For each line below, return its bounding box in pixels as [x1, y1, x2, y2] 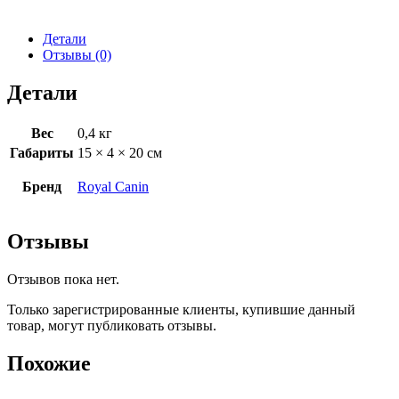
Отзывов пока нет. [7, 272, 119, 288]
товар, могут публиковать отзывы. [7, 318, 216, 334]
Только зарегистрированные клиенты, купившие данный [7, 302, 355, 318]
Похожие [7, 351, 91, 375]
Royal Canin [77, 179, 149, 195]
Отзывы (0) [43, 47, 111, 63]
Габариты [10, 145, 74, 161]
